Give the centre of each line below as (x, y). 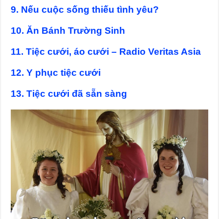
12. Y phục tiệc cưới (56, 73)
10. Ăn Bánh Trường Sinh (68, 31)
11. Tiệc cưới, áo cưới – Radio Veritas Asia (106, 52)
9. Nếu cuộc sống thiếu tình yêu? (85, 10)
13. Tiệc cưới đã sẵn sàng (69, 94)
